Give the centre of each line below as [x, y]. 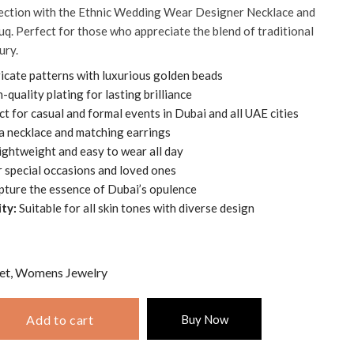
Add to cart [60, 320]
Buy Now [204, 319]
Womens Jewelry [61, 272]
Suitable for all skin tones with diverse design [136, 208]
